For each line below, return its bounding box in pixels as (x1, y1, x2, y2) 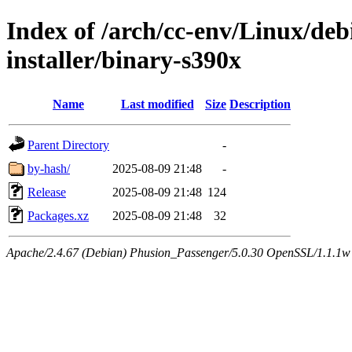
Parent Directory (27, 137, 109, 152)
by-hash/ (27, 161, 70, 175)
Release (27, 185, 66, 199)
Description (229, 97, 291, 111)
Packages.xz (27, 208, 89, 222)
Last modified (120, 97, 194, 111)
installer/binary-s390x (6, 46, 241, 75)
